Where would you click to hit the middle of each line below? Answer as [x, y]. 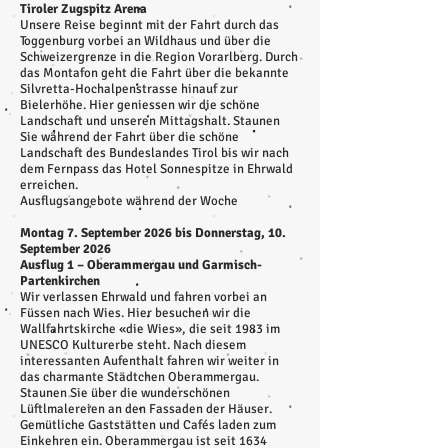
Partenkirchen [60, 281]
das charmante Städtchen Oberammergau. [139, 377]
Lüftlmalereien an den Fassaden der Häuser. [146, 409]
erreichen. [49, 185]
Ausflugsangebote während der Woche [129, 201]
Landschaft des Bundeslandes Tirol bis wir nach [154, 153]
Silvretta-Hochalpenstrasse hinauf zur [129, 89]
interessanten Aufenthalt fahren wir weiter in [149, 361]
